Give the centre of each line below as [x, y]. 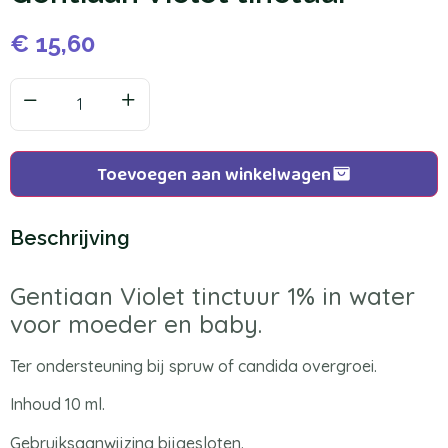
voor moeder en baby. [136, 323]
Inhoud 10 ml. [57, 404]
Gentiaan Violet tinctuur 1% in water [212, 295]
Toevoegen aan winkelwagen [213, 173]
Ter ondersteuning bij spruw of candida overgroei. [193, 365]
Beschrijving [70, 237]
